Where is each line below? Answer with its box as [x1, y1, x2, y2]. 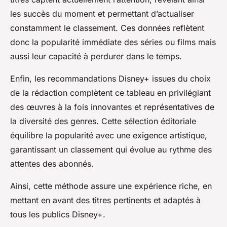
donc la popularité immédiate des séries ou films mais [10, 37, 216, 48]
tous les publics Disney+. [10, 209, 105, 220]
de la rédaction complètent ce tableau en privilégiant [10, 88, 211, 98]
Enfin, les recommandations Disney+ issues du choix [10, 73, 211, 84]
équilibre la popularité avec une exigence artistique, [10, 130, 207, 141]
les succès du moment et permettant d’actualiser [10, 9, 194, 19]
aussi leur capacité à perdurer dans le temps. [10, 51, 182, 62]
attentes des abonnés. [10, 159, 94, 169]
